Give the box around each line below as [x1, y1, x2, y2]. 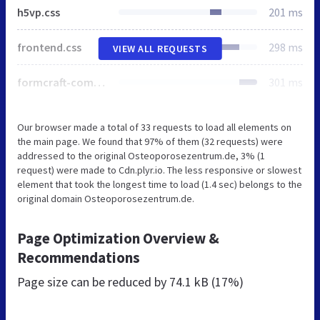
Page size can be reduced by [17, 273, 169, 290]
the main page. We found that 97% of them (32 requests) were [17, 134, 283, 148]
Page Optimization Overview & [17, 228, 219, 248]
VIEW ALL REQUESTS [112, 41, 208, 55]
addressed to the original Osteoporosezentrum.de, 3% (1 [17, 149, 265, 162]
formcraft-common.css [94, 74, 105, 89]
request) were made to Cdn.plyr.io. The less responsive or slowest [17, 163, 301, 176]
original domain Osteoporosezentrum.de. [17, 191, 194, 205]
